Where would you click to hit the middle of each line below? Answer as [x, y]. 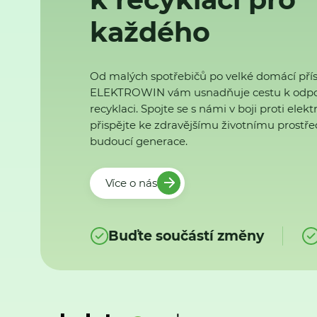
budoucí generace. [139, 142]
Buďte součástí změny [186, 236]
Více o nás [131, 183]
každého [150, 33]
